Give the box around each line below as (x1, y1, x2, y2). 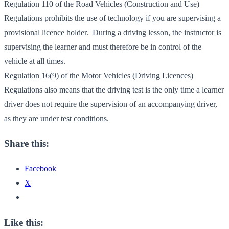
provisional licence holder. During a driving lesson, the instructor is (4, 28, 221, 37)
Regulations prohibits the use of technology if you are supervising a (4, 13, 221, 22)
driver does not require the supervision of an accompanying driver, (4, 99, 217, 108)
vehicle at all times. (4, 56, 65, 65)
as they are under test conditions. (4, 113, 109, 123)
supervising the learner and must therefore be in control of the (4, 42, 201, 51)
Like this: (4, 217, 43, 228)
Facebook (25, 164, 56, 173)
